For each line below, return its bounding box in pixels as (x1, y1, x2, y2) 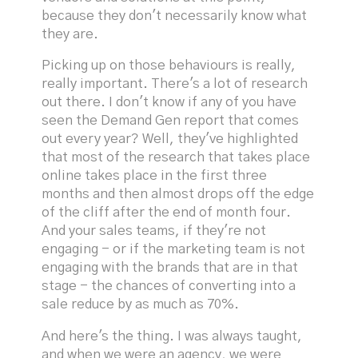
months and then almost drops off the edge (42, 188, 315, 201)
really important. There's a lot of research (42, 78, 308, 91)
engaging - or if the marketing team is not (42, 243, 306, 257)
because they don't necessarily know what (42, 9, 308, 22)
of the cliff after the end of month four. (42, 206, 292, 220)
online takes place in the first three (42, 169, 268, 183)
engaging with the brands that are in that (42, 261, 299, 275)
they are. (42, 27, 99, 41)
